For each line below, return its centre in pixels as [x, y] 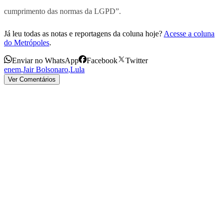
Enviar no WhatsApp [45, 60]
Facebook [102, 60]
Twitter [137, 60]
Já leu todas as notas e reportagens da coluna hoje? [83, 33]
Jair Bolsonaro [46, 69]
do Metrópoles [27, 42]
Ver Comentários [32, 79]
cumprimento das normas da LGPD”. [62, 11]
